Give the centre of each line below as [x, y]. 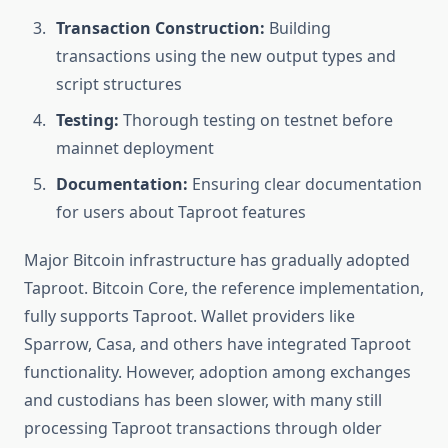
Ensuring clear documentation [305, 184]
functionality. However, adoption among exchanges [217, 372]
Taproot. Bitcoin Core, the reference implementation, [224, 288]
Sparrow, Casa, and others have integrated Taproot [217, 344]
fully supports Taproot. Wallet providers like [189, 316]
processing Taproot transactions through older [203, 428]
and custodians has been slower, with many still [203, 400]
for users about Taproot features [181, 212]
